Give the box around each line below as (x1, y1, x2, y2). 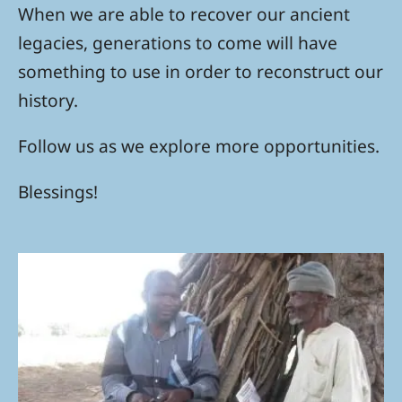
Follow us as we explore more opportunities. (18, 134, 380, 159)
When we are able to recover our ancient (18, 2, 350, 27)
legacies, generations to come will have (18, 31, 337, 56)
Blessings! (18, 179, 98, 205)
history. (18, 88, 78, 113)
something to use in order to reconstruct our (18, 59, 383, 84)
